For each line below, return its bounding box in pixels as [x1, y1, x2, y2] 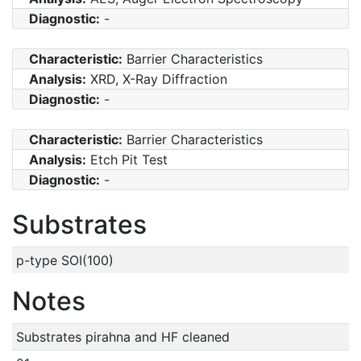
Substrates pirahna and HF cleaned [15, 328, 230, 345]
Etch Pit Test [86, 151, 168, 168]
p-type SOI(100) [15, 251, 114, 268]
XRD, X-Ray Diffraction [86, 70, 227, 87]
